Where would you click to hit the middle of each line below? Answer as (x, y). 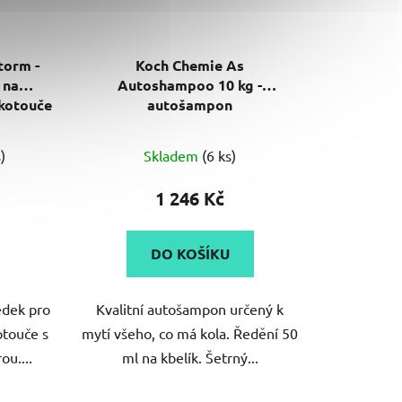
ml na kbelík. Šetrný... (190, 358)
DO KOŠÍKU (190, 254)
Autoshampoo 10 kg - (190, 85)
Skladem (173, 156)
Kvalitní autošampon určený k (190, 309)
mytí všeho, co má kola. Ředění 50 (190, 333)
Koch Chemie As (190, 66)
